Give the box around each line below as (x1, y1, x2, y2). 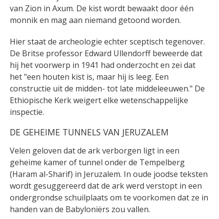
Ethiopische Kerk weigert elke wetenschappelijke (10, 95, 188, 106)
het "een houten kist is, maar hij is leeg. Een (10, 71, 169, 83)
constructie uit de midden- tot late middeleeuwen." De (10, 83, 205, 94)
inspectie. (10, 107, 44, 118)
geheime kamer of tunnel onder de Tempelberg (10, 157, 185, 168)
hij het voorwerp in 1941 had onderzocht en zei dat (10, 60, 196, 71)
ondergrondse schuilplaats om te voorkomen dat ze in (10, 192, 208, 203)
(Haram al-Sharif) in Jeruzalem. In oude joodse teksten (10, 169, 208, 180)
